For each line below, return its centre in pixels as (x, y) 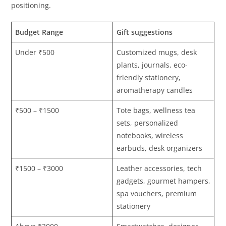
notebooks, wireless (150, 135)
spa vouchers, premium (157, 193)
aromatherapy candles (155, 90)
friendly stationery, (149, 77)
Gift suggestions (145, 32)
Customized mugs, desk (157, 52)
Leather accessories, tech (159, 168)
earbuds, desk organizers (160, 148)
